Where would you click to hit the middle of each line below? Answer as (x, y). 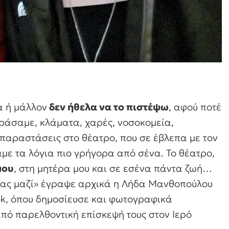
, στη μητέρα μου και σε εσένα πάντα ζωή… (113, 168)
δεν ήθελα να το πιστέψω (108, 107)
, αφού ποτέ (195, 107)
